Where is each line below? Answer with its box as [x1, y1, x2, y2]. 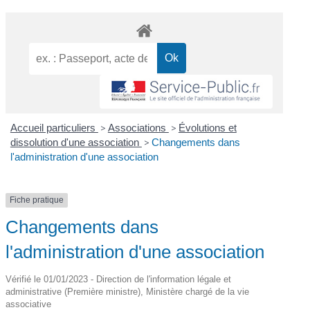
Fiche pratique [10, 195, 64, 206]
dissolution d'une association [10, 136, 142, 149]
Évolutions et [178, 122, 237, 134]
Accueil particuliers [10, 122, 98, 134]
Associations [107, 122, 169, 134]
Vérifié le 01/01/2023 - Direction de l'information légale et [6, 273, 232, 284]
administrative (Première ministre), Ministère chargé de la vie [6, 286, 250, 297]
